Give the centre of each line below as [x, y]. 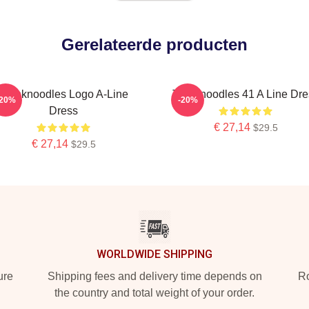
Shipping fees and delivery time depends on [154, 276]
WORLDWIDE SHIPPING [154, 254]
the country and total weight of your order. [154, 293]
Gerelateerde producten [154, 44]
